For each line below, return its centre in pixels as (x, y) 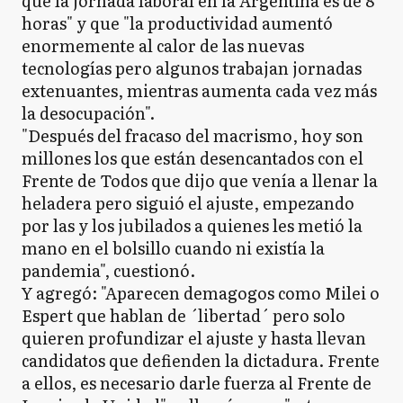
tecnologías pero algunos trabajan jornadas (192, 68)
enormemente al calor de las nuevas (163, 45)
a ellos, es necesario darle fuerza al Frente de (197, 383)
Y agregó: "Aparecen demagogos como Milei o (201, 293)
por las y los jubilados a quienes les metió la (192, 225)
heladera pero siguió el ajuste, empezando (188, 203)
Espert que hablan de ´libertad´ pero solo (184, 315)
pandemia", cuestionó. (108, 270)
